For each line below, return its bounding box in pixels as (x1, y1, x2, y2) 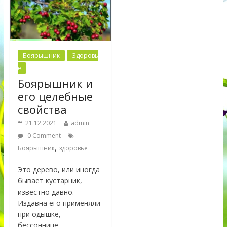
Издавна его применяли (17, 198, 100, 208)
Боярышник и (17, 75, 93, 91)
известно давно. (17, 187, 74, 197)
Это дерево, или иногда (17, 165, 100, 175)
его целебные (17, 89, 93, 104)
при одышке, (17, 209, 61, 219)
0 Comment (25, 131, 61, 140)
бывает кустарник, (17, 176, 82, 186)
